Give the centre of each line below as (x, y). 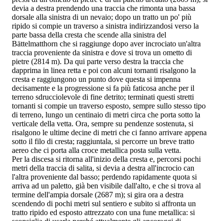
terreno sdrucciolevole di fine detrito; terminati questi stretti (103, 97)
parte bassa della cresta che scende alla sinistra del (89, 35)
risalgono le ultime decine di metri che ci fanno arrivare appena (109, 132)
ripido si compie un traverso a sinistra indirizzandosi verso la (105, 26)
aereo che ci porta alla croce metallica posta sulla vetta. (96, 150)
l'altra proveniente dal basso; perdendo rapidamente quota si (104, 177)
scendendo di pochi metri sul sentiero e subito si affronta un (104, 203)
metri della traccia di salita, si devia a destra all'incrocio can (103, 168)
